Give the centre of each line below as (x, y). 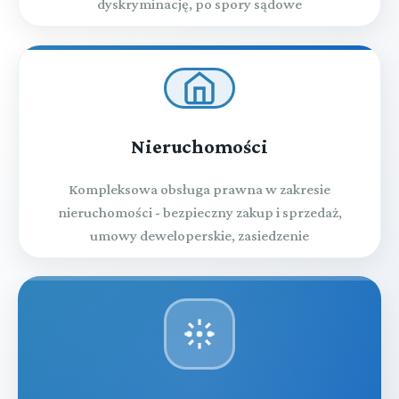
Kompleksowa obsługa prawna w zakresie (199, 189)
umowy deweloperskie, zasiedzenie (199, 235)
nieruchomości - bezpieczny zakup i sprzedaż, (199, 212)
